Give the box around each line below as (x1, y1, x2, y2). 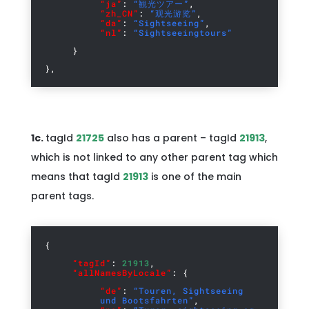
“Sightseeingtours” (132, 27, 232, 38)
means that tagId (30, 170, 123, 183)
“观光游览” (149, 8, 197, 19)
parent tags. (30, 189, 94, 203)
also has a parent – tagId (106, 131, 239, 145)
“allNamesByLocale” (72, 267, 172, 278)
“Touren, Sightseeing (132, 285, 243, 296)
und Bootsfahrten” (99, 295, 194, 306)
